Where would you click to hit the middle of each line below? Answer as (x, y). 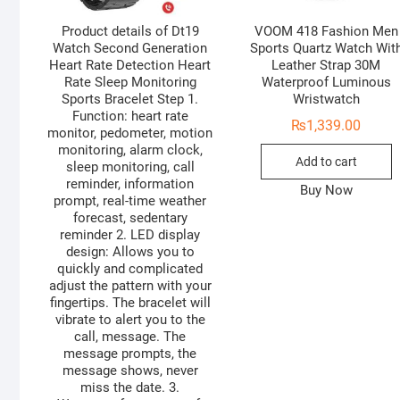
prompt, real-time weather (130, 201)
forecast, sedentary (130, 218)
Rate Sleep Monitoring (130, 83)
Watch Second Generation (130, 49)
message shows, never (130, 371)
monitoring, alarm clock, (130, 150)
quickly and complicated (130, 269)
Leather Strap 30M (326, 66)
